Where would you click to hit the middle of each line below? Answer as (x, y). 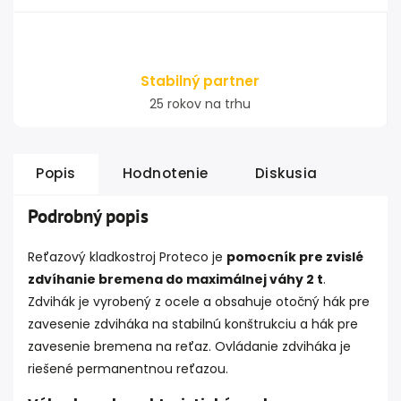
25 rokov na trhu (200, 104)
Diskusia (286, 173)
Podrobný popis (88, 216)
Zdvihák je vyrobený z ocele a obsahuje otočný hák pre (199, 302)
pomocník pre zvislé (295, 257)
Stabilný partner (200, 81)
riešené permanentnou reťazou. (128, 369)
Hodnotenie (165, 173)
